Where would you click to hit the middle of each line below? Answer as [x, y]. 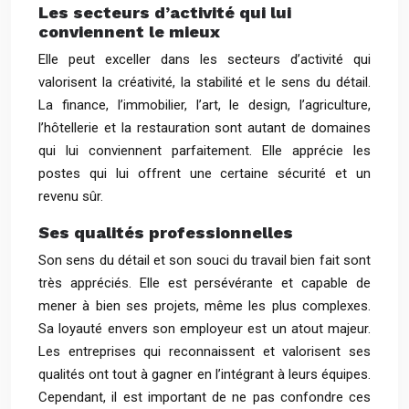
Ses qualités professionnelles [166, 232]
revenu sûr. [71, 196]
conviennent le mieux [129, 31]
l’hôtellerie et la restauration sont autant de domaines [204, 128]
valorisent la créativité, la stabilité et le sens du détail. [204, 82]
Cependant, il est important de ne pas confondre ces [204, 397]
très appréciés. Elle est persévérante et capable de [204, 283]
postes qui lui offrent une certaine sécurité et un [204, 173]
